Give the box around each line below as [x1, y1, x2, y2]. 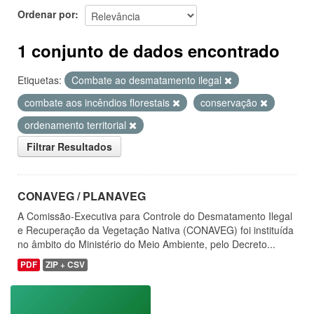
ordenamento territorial [25, 118, 129, 132]
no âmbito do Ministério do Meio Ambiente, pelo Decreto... [18, 237, 275, 251]
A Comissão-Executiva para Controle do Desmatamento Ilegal [18, 209, 292, 223]
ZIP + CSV [46, 259, 85, 271]
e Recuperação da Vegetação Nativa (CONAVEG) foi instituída [18, 223, 294, 237]
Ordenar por [18, 6, 75, 21]
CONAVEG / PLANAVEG [18, 188, 146, 204]
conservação [200, 95, 260, 109]
